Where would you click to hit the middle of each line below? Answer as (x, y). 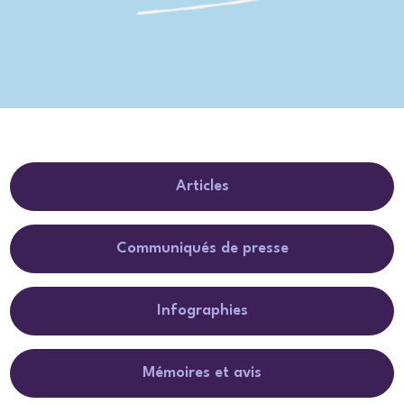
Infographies (202, 310)
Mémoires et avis (202, 372)
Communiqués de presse (202, 248)
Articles (202, 186)
